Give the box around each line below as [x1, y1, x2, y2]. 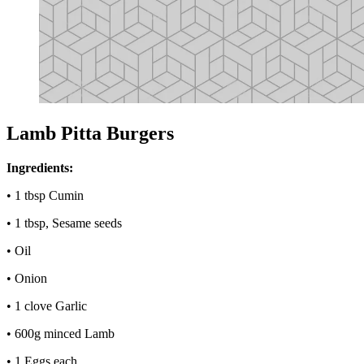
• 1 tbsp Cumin [6, 188, 84, 202]
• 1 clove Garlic [6, 298, 87, 313]
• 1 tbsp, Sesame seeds [6, 215, 125, 230]
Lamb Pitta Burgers [6, 122, 174, 144]
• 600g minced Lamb [6, 326, 115, 340]
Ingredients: [6, 160, 73, 175]
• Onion [6, 271, 47, 285]
